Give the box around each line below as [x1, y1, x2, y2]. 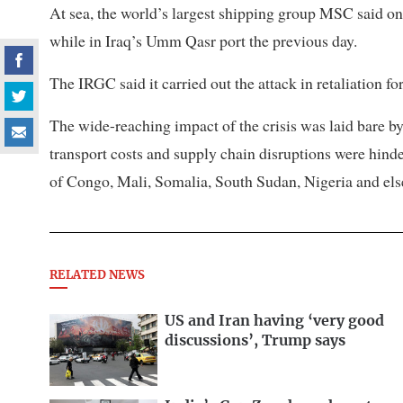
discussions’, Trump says [165, 333, 345, 348]
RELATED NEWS [49, 270, 145, 282]
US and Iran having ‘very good [165, 313, 384, 328]
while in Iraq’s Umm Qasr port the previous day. [49, 30, 357, 52]
